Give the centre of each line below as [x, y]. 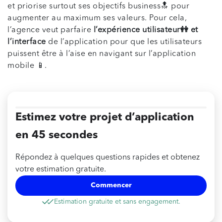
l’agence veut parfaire [51, 30]
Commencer [111, 186]
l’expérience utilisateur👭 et [146, 30]
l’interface [27, 42]
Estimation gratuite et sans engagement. [117, 201]
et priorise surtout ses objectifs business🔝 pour [98, 7]
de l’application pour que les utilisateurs [124, 42]
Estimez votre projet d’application [105, 118]
